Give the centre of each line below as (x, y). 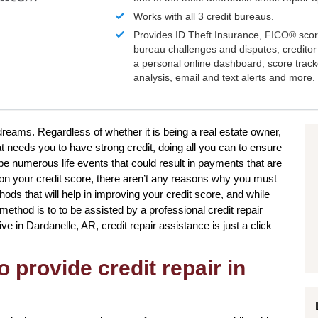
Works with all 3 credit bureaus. (204, 17)
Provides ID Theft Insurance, (199, 35)
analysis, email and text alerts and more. (225, 78)
